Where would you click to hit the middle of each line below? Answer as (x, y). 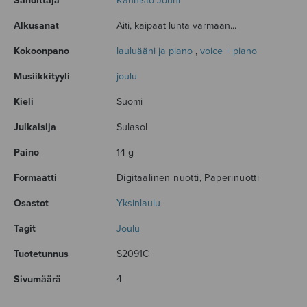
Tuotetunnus (41, 254)
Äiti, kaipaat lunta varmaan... (176, 26)
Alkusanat (36, 26)
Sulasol (132, 127)
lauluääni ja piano (155, 51)
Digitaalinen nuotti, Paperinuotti (188, 178)
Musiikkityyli (42, 77)
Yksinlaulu (138, 204)
